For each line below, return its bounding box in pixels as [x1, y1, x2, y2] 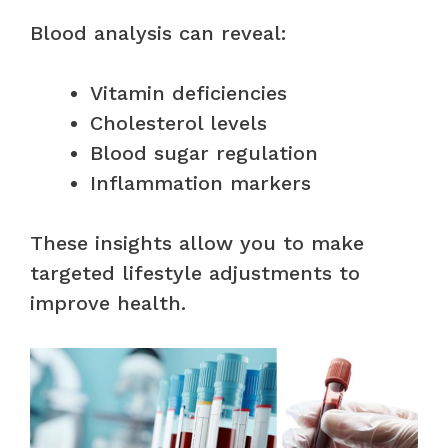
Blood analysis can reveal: [30, 20, 286, 45]
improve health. [30, 290, 186, 315]
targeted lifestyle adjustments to [30, 260, 360, 285]
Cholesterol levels [90, 110, 267, 135]
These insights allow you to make [30, 230, 364, 255]
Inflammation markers [90, 170, 311, 195]
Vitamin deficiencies [90, 80, 287, 105]
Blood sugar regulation [90, 140, 318, 165]
